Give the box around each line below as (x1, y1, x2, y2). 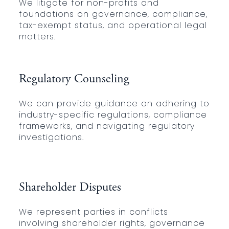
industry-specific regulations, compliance (18, 109, 207, 121)
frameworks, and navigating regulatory (18, 120, 195, 132)
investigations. (18, 131, 84, 144)
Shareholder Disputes (18, 182, 121, 195)
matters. (18, 31, 56, 43)
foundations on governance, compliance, (18, 8, 208, 20)
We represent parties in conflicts (18, 206, 168, 218)
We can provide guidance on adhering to (18, 98, 210, 110)
